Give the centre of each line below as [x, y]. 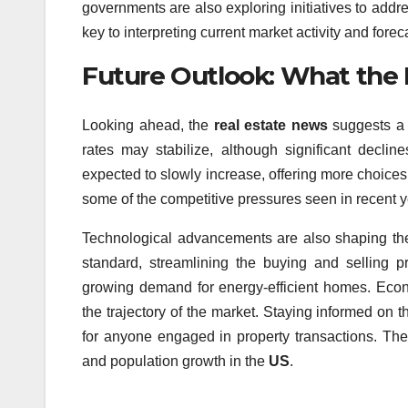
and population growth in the [175, 361]
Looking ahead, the [148, 125]
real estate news [270, 125]
